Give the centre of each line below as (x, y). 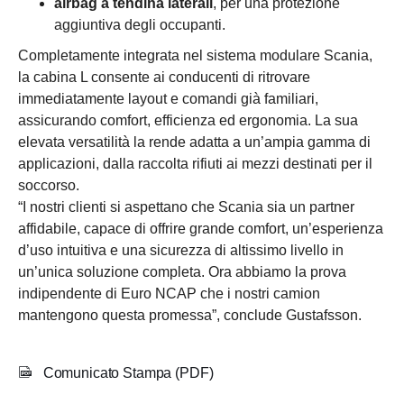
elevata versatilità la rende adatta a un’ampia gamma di (194, 142)
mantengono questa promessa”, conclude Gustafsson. (190, 316)
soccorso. (49, 186)
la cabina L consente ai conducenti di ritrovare (164, 78)
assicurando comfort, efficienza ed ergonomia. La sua (188, 121)
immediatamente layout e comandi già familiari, (168, 99)
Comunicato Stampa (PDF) (128, 373)
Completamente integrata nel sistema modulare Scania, (195, 56)
